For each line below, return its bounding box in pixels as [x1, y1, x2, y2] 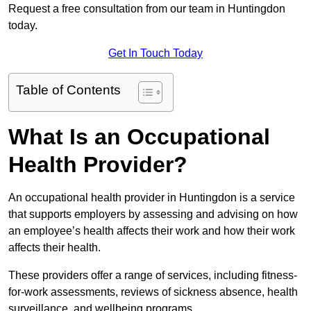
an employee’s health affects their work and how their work [8, 225, 295, 237]
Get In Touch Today [108, 47, 203, 60]
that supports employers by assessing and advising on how [8, 208, 298, 221]
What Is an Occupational [8, 124, 270, 150]
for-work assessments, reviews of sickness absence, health [8, 286, 298, 299]
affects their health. [8, 242, 101, 254]
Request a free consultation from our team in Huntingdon [8, 3, 285, 15]
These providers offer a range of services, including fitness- [8, 269, 297, 282]
